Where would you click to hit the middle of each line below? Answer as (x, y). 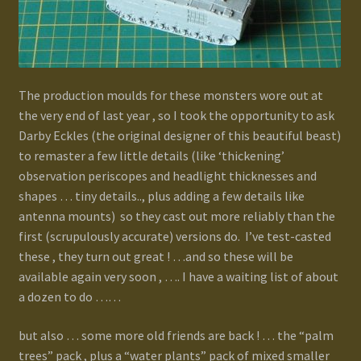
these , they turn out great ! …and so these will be (156, 257)
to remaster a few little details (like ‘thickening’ (151, 156)
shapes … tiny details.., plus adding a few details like (161, 196)
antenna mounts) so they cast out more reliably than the (176, 216)
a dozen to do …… (69, 297)
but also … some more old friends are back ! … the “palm (176, 335)
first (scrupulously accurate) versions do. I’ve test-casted (174, 237)
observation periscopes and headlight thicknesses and (167, 176)
